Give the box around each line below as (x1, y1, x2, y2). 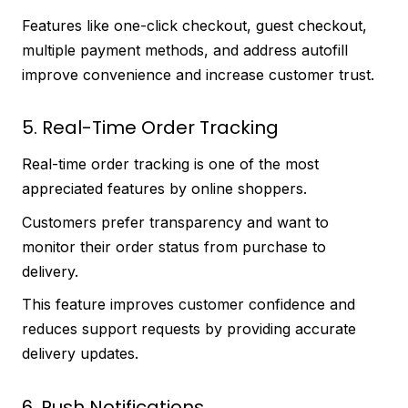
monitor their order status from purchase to (22, 237, 326, 256)
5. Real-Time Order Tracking (22, 115, 279, 141)
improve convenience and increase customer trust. (22, 65, 374, 84)
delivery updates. (22, 344, 138, 363)
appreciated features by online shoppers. (22, 179, 307, 199)
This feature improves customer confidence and (22, 295, 355, 314)
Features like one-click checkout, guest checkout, (22, 15, 367, 35)
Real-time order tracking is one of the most (22, 155, 319, 174)
